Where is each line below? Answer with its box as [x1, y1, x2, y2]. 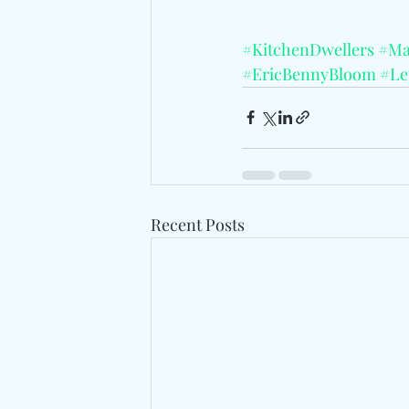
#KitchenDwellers [242, 37, 374, 60]
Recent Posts [151, 213, 245, 236]
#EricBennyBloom [242, 62, 376, 85]
